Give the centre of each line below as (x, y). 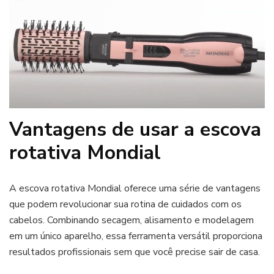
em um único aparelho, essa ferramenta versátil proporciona (136, 236)
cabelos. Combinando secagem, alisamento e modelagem (131, 220)
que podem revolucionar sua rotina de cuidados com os (125, 205)
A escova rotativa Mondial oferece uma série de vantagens (135, 189)
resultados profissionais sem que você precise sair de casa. (135, 252)
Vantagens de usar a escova (135, 129)
